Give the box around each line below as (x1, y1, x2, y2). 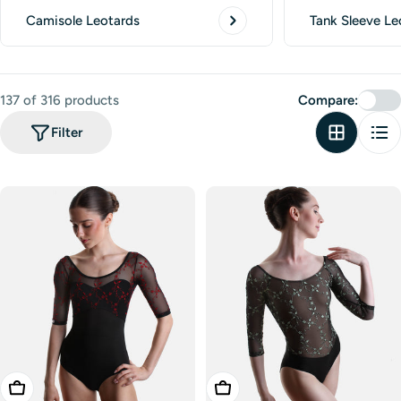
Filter (51, 124, 82, 141)
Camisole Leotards (26, 12, 140, 29)
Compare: (298, 91, 358, 108)
